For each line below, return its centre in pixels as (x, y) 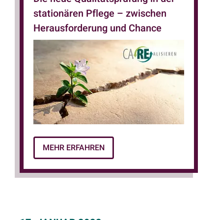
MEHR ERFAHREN (74, 148)
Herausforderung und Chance (97, 28)
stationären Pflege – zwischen (100, 13)
